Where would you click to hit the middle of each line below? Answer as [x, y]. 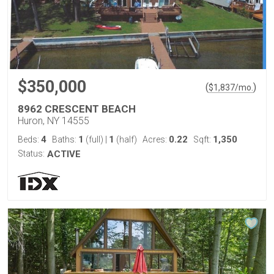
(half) [126, 139]
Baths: [65, 139]
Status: [31, 154]
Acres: [156, 139]
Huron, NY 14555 [54, 121]
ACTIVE [64, 154]
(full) [94, 139]
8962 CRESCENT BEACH [77, 109]
